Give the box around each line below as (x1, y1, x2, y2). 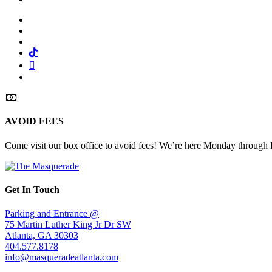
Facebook (29, 14, 66, 24)
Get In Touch (5, 184, 59, 195)
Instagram (29, 36, 66, 46)
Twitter (29, 25, 56, 35)
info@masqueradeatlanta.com (5, 252, 118, 263)
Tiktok (37, 47, 62, 57)
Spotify (29, 71, 56, 81)
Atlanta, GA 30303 (5, 230, 78, 241)
